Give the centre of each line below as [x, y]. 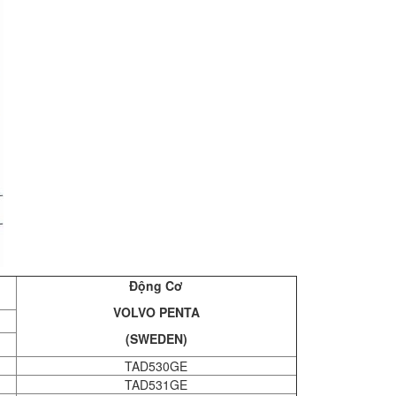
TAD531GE [156, 385]
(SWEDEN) [156, 339]
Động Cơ [156, 286]
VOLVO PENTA [156, 312]
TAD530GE [156, 366]
